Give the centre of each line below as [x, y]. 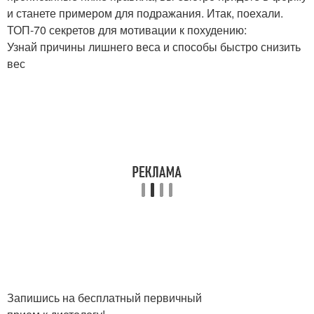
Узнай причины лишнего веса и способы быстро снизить [154, 46]
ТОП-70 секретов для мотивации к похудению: [127, 29]
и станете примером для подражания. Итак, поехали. [145, 13]
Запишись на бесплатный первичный [104, 297]
